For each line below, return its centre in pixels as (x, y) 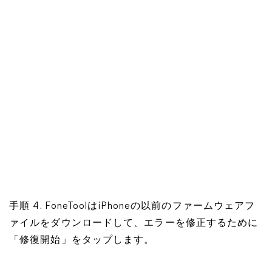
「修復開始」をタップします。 (82, 240)
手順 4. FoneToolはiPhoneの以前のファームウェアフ (132, 206)
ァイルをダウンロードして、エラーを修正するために (134, 223)
